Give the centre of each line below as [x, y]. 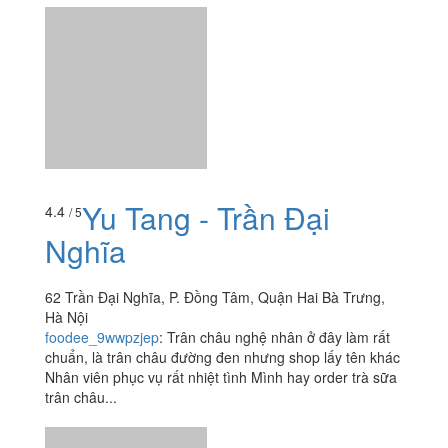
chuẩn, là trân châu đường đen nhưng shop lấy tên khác [222, 356]
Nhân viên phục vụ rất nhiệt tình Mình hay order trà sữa [221, 376]
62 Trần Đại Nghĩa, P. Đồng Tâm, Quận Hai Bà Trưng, [215, 296]
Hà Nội [66, 316]
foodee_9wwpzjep [102, 336]
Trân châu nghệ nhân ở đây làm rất [278, 336]
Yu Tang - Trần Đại [206, 217]
